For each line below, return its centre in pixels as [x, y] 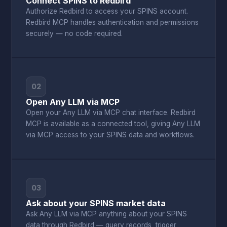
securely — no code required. [74, 33]
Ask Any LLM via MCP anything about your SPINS [107, 214]
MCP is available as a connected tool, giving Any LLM [113, 124]
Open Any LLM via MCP [73, 102]
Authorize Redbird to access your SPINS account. [107, 11]
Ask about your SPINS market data [96, 203]
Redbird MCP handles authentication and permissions [112, 22]
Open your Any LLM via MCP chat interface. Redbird [111, 112]
